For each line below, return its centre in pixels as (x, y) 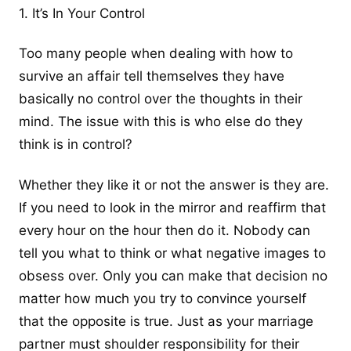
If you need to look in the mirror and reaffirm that (172, 207)
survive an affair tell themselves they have (152, 76)
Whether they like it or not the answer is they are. (174, 185)
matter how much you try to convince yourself (163, 298)
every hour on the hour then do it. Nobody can (165, 230)
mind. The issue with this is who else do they (161, 122)
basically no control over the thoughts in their (161, 99)
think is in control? (76, 145)
